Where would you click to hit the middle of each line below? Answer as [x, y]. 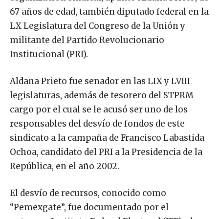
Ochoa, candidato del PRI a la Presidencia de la [106, 152]
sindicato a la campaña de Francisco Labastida [107, 138]
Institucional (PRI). [49, 54]
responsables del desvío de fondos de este [97, 123]
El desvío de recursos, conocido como [88, 193]
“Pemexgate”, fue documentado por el [89, 207]
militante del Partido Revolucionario [87, 40]
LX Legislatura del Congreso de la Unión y [98, 26]
